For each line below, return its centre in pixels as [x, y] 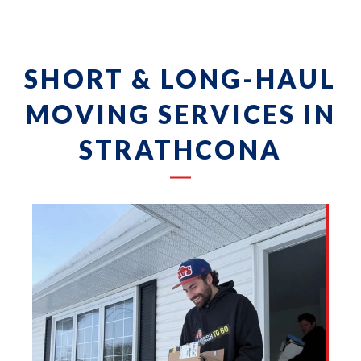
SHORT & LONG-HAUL [180, 78]
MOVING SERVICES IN [180, 114]
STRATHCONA [180, 149]
